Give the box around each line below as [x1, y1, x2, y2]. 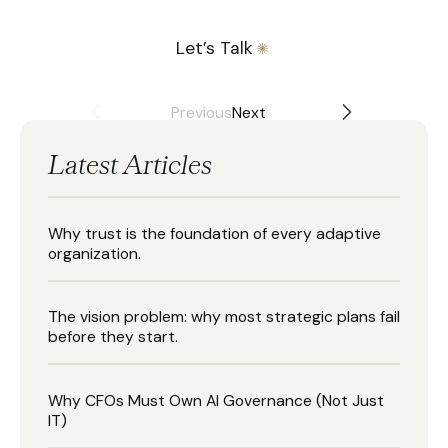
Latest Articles [48, 149, 212, 180]
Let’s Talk [176, 37, 254, 60]
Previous [170, 101, 232, 123]
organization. [48, 242, 141, 264]
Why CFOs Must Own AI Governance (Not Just [48, 389, 384, 411]
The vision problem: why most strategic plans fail [48, 306, 400, 328]
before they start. [48, 326, 178, 348]
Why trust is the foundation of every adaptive [48, 222, 381, 244]
